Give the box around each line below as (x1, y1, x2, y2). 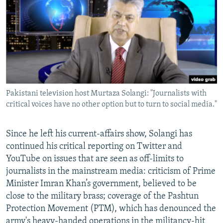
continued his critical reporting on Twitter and (6, 141, 182, 151)
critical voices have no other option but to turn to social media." (6, 100, 217, 109)
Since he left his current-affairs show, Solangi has (6, 129, 192, 139)
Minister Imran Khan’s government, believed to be (6, 179, 197, 189)
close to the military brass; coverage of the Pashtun (6, 191, 199, 201)
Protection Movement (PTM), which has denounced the (6, 204, 216, 214)
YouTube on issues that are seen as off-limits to (6, 154, 184, 164)
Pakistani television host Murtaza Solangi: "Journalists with (6, 89, 207, 98)
